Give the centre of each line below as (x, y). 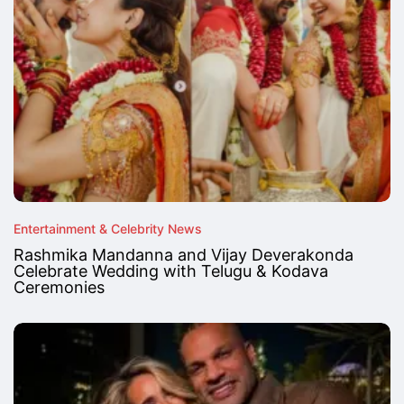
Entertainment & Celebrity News (108, 228)
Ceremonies (59, 287)
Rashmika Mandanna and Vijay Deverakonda (184, 254)
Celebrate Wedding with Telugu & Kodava (171, 271)
